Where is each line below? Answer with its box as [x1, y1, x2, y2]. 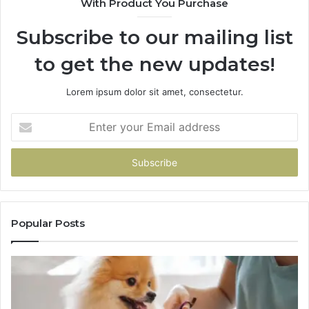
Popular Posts [11, 217, 85, 230]
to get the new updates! [34, 52, 275, 77]
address [10, 157, 45, 169]
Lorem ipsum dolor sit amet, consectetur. [66, 86, 243, 98]
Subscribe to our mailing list [16, 26, 293, 50]
